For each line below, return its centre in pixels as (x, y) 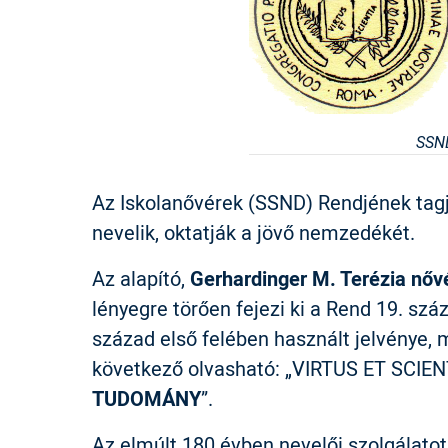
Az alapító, (141, 278)
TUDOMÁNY (146, 398)
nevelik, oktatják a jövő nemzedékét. (253, 232)
